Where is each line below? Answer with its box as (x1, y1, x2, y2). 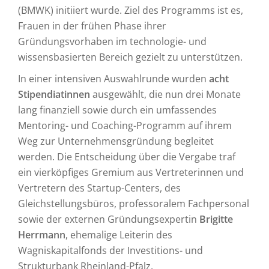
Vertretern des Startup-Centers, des (18, 181, 181, 195)
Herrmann (18, 228, 65, 241)
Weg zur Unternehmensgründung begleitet (18, 134, 214, 148)
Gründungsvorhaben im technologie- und (18, 35, 207, 48)
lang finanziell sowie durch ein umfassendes (18, 103, 217, 116)
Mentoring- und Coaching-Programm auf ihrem (18, 119, 232, 132)
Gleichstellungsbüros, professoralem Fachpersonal (18, 197, 249, 210)
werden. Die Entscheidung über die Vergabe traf (18, 150, 235, 163)
